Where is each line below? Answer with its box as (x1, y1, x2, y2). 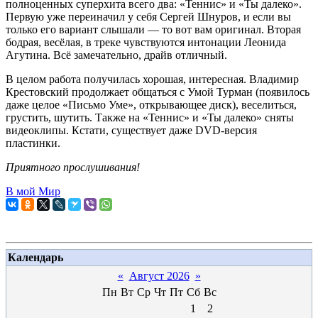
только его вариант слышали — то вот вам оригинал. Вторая (6, 23, 301, 35)
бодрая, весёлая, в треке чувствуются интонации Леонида (6, 36, 286, 48)
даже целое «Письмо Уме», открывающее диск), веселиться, (6, 99, 297, 111)
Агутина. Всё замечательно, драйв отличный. (6, 49, 227, 61)
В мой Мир (6, 185, 60, 197)
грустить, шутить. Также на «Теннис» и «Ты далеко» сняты (6, 111, 294, 124)
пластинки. (6, 137, 60, 149)
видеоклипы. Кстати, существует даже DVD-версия (6, 124, 257, 136)
